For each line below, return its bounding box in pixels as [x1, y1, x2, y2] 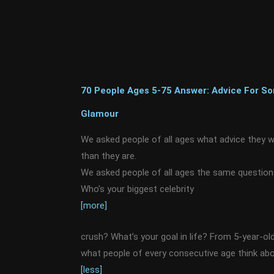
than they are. [81, 150, 136, 161]
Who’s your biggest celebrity [81, 183, 194, 194]
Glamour [81, 108, 119, 119]
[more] [81, 200, 107, 211]
